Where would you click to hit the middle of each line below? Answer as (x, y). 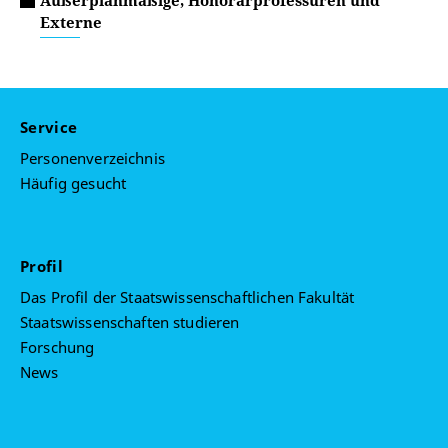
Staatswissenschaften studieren (130, 322)
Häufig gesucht (73, 183)
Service (51, 127)
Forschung (57, 347)
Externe (71, 22)
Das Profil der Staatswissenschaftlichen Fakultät (187, 297)
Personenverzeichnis (92, 158)
